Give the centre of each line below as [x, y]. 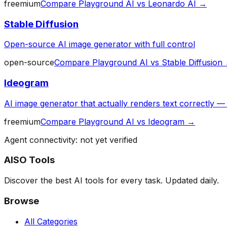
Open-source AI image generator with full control [100, 44]
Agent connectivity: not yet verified [71, 140]
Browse [22, 201]
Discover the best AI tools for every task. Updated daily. [111, 181]
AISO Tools [29, 160]
